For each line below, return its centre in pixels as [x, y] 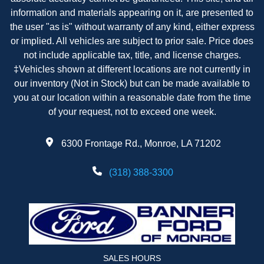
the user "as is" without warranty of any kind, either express [132, 27]
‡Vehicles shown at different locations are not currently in [132, 70]
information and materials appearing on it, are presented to [132, 13]
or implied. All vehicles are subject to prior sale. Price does [132, 41]
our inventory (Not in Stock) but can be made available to [132, 84]
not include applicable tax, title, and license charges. [132, 55]
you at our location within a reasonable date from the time [132, 98]
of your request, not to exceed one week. [132, 112]
